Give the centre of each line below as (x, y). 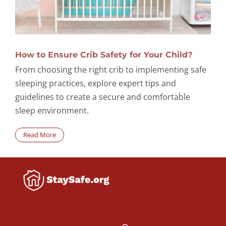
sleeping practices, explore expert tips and (96, 83)
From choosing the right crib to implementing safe (111, 69)
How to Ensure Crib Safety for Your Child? (104, 54)
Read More (40, 134)
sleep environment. (52, 110)
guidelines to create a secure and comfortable (103, 97)
